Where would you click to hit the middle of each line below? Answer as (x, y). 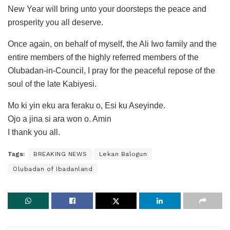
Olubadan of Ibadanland (53, 169)
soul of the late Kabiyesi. (52, 84)
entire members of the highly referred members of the (103, 57)
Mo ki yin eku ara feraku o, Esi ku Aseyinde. (87, 106)
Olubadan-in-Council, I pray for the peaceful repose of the (111, 71)
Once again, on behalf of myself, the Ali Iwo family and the (112, 44)
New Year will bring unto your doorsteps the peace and (107, 9)
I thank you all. (34, 132)
